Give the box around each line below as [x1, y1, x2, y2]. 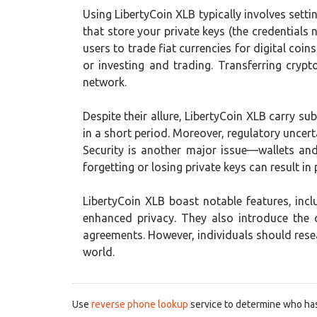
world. [83, 246, 115, 258]
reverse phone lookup [91, 299, 188, 310]
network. [83, 76, 127, 88]
